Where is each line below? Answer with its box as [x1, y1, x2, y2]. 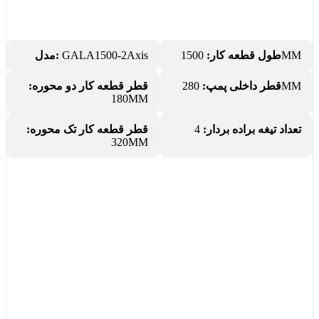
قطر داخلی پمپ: [202, 80, 281, 93]
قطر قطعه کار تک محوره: [26, 123, 148, 136]
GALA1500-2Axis [59, 49, 148, 62]
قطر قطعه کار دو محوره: [28, 80, 148, 93]
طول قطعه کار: [206, 49, 281, 62]
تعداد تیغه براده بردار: [203, 123, 301, 136]
